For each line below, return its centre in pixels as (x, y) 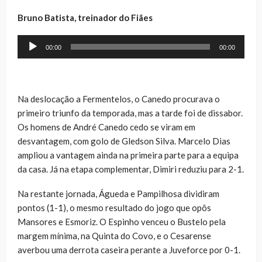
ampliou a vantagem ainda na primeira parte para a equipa (128, 155)
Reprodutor (40, 41)
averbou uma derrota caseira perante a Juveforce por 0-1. (129, 249)
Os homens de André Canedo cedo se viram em (106, 127)
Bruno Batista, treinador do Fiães (85, 17)
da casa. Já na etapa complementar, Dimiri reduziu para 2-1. (131, 169)
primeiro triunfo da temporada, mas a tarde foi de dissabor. (130, 113)
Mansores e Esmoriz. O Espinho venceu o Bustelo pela (122, 221)
